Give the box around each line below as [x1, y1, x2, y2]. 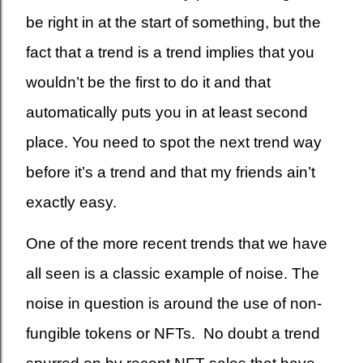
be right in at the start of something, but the [26, 14, 321, 31]
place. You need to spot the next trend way [26, 134, 322, 151]
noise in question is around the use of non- [26, 295, 322, 312]
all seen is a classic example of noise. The [26, 265, 319, 282]
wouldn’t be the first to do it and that [26, 74, 271, 91]
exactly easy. [26, 194, 117, 211]
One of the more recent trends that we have [26, 235, 327, 252]
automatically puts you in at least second [26, 104, 308, 121]
